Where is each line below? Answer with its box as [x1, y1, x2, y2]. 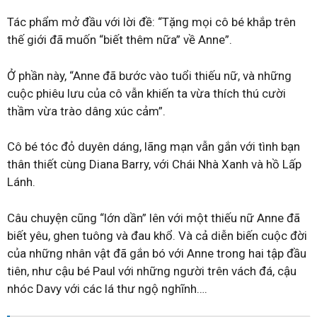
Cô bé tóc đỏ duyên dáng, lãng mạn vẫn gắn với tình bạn [7, 139, 300, 154]
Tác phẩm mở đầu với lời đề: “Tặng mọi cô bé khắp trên [7, 15, 296, 29]
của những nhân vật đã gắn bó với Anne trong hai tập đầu [7, 246, 306, 260]
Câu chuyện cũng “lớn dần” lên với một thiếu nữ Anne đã [7, 210, 300, 225]
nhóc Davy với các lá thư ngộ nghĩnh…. [7, 281, 207, 296]
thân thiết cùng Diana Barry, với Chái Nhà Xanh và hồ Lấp [7, 157, 301, 171]
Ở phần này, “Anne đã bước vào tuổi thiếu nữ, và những [7, 68, 292, 83]
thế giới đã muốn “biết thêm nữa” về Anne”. [7, 33, 232, 47]
